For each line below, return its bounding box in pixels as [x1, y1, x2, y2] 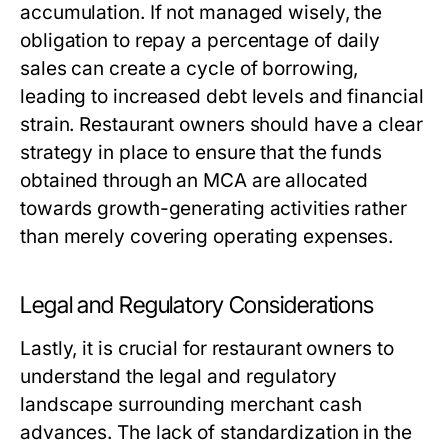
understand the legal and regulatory [20, 365, 337, 388]
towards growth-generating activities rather [20, 197, 407, 220]
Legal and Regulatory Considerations [20, 291, 374, 319]
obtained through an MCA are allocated [20, 169, 368, 192]
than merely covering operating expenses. [20, 225, 394, 248]
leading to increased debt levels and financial [20, 85, 424, 108]
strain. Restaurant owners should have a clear [20, 113, 423, 136]
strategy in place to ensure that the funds [20, 141, 383, 164]
